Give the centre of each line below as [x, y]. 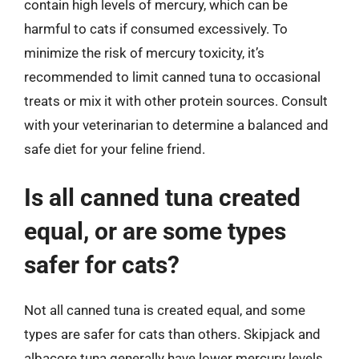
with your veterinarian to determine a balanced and [176, 125]
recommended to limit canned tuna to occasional [172, 77]
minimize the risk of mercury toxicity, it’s [144, 52]
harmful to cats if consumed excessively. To [156, 28]
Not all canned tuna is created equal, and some [165, 310]
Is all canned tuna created [162, 198]
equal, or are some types [155, 231]
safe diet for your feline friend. [115, 149]
